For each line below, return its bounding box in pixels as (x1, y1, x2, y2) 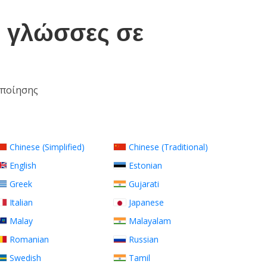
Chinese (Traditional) (129, 141, 208, 153)
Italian (10, 197, 33, 208)
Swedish (10, 252, 41, 263)
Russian (129, 234, 159, 245)
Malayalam (129, 215, 171, 226)
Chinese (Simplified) (10, 141, 85, 153)
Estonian (129, 160, 162, 171)
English (10, 160, 36, 171)
